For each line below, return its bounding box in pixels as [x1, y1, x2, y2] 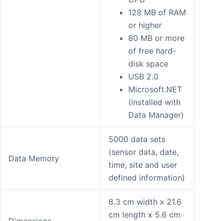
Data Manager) [128, 110, 184, 120]
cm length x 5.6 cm [109, 210, 181, 220]
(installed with [128, 97, 181, 108]
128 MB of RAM [128, 7, 186, 18]
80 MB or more [128, 33, 184, 43]
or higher [128, 20, 162, 31]
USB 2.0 [128, 72, 158, 82]
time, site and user [109, 160, 177, 170]
